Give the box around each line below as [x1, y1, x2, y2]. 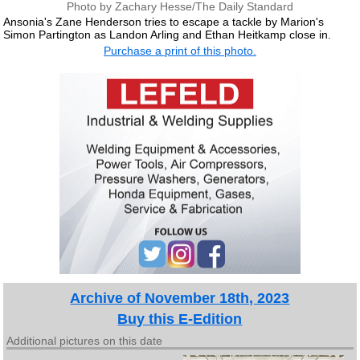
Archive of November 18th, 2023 [70, 289, 290, 306]
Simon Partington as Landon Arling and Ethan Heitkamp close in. [3, 28, 332, 42]
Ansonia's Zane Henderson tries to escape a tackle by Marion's [3, 15, 325, 29]
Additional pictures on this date [6, 333, 163, 347]
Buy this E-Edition [117, 310, 243, 327]
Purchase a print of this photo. [103, 43, 256, 57]
